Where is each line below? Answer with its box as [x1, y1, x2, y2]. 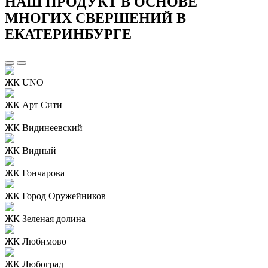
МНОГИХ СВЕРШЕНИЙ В [5, 10, 186, 26]
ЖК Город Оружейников [5, 190, 106, 201]
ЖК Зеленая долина [5, 213, 86, 224]
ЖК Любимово [5, 236, 66, 246]
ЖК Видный [5, 145, 56, 156]
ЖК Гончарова [5, 167, 65, 178]
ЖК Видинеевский [5, 122, 83, 133]
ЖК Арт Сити [5, 99, 62, 110]
